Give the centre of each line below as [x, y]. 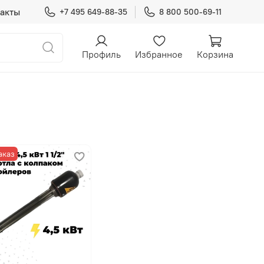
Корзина [215, 54]
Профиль [101, 54]
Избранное [159, 54]
